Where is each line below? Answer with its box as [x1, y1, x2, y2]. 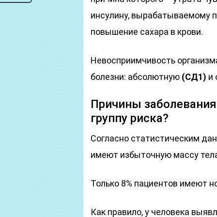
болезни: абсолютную [91, 72, 182, 82]
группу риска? [91, 111, 169, 125]
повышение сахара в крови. [91, 27, 203, 37]
